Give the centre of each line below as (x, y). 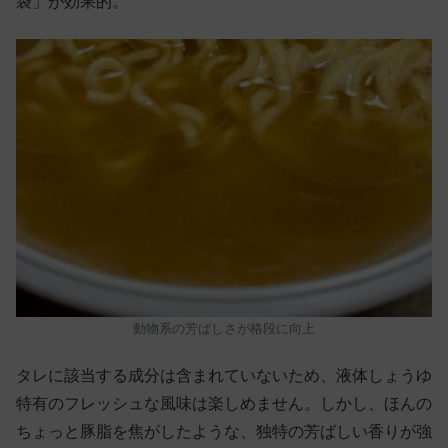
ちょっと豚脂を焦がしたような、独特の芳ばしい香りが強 (224, 432)
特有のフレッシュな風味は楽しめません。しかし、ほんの (224, 404)
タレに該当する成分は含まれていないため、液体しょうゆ (224, 376)
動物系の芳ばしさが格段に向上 (224, 328)
